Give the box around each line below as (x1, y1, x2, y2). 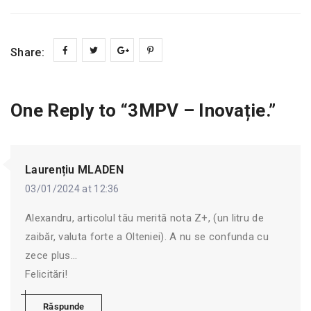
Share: (10, 46, 44, 60)
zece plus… (25, 249, 77, 262)
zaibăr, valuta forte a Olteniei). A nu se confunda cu (25, 230, 269, 244)
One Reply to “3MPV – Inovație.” (10, 100, 276, 121)
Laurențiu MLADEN (25, 163, 124, 177)
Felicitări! (25, 268, 68, 281)
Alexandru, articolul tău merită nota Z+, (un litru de (25, 212, 264, 225)
